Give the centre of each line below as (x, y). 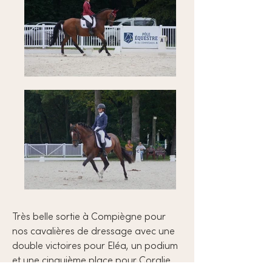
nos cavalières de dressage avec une (95, 231)
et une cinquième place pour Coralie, (93, 260)
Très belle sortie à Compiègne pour (89, 216)
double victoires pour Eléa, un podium (95, 245)
